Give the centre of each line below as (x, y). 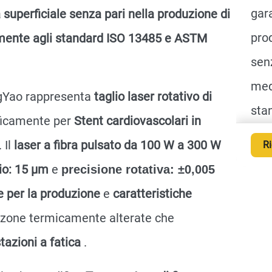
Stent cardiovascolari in (138, 121)
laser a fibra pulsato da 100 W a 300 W (117, 145)
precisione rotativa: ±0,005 (138, 169)
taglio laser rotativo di (153, 97)
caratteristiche (152, 194)
